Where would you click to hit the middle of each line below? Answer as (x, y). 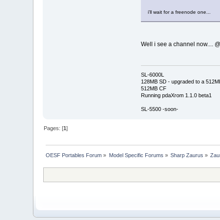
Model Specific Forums (136, 155)
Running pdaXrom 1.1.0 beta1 (176, 95)
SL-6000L (152, 74)
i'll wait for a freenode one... (179, 12)
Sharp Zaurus (187, 155)
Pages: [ (54, 128)
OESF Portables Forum (74, 155)
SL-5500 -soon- (159, 109)
